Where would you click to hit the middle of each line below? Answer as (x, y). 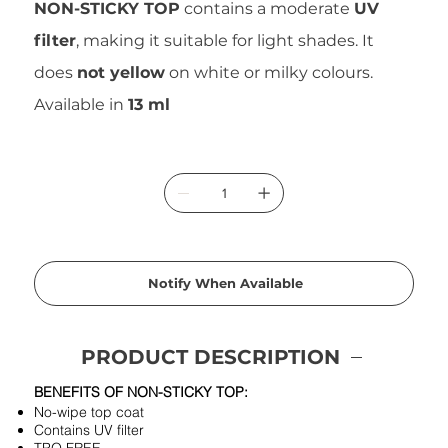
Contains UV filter (89, 430)
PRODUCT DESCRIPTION (210, 357)
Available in (81, 105)
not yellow (121, 73)
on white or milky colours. (269, 73)
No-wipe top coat (89, 412)
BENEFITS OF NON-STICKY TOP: (141, 392)
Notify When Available (225, 283)
